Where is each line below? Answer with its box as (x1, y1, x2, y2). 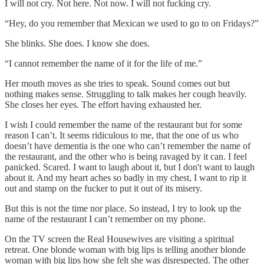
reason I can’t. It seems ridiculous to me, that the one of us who (5, 130, 239, 140)
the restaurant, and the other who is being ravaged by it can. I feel (5, 151, 247, 161)
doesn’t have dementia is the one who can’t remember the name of (5, 140, 250, 151)
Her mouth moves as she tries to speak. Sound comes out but (5, 78, 230, 88)
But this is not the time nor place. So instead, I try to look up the (5, 203, 241, 213)
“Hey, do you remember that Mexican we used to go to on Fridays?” (5, 18, 259, 28)
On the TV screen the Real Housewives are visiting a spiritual (5, 233, 234, 244)
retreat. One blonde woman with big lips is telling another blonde (5, 244, 246, 255)
